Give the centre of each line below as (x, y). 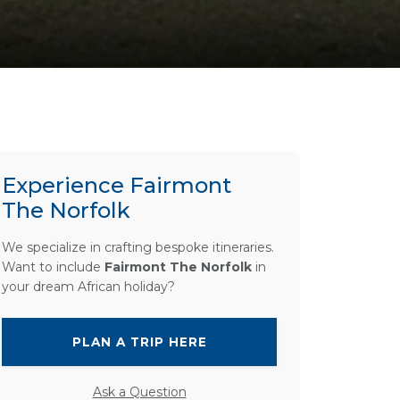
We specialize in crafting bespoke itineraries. (138, 247)
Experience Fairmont (117, 185)
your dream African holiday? (88, 287)
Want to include (53, 267)
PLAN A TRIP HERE (139, 342)
